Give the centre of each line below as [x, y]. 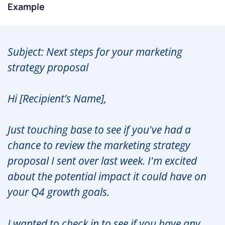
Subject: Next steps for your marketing [95, 51]
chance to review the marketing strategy [99, 145]
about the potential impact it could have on [107, 177]
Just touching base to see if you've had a [99, 130]
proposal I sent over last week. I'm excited [102, 161]
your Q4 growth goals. [59, 192]
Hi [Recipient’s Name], [57, 99]
